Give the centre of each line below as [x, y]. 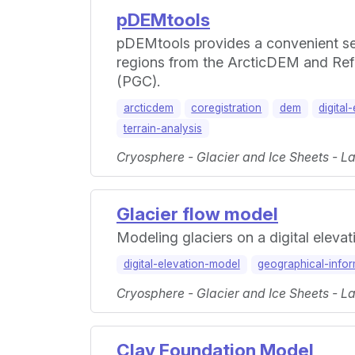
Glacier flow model [197, 214]
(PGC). [138, 82]
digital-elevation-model [181, 264]
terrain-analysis [162, 128]
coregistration [227, 108]
